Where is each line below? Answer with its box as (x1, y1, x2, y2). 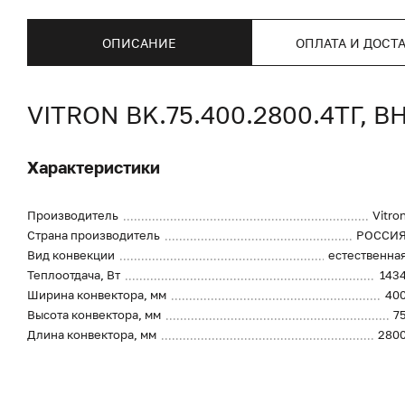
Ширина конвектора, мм (27, 287, 166, 302)
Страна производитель (27, 228, 160, 242)
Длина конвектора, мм (27, 327, 156, 342)
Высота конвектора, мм (27, 307, 161, 322)
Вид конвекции (27, 248, 115, 262)
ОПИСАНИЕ (102, 34, 176, 51)
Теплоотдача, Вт (27, 268, 120, 282)
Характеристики (27, 157, 160, 177)
